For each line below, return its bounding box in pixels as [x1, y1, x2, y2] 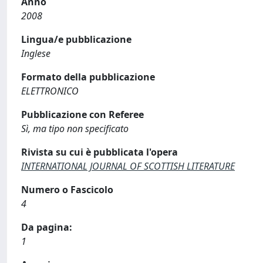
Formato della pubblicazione [21, 70, 155, 83]
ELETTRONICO [21, 85, 79, 97]
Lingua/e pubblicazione [21, 33, 131, 46]
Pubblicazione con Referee [21, 108, 144, 121]
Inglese [21, 47, 50, 60]
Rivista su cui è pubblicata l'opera [21, 146, 178, 159]
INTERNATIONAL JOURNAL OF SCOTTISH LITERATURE [21, 160, 235, 173]
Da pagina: [21, 221, 72, 234]
